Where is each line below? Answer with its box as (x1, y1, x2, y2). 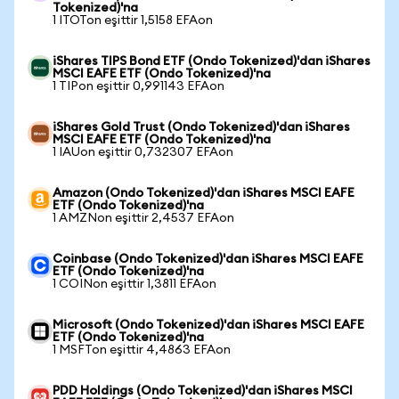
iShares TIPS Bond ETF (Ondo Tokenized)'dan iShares (53, 55, 370, 68)
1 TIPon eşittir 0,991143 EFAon (53, 80, 224, 93)
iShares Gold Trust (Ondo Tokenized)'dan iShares (53, 121, 350, 134)
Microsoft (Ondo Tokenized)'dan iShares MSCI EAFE (53, 319, 364, 331)
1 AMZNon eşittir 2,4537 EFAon (53, 212, 234, 224)
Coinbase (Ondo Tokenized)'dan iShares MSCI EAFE (53, 253, 363, 265)
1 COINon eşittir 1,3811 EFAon (53, 278, 216, 290)
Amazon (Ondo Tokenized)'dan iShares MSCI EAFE (53, 187, 354, 199)
